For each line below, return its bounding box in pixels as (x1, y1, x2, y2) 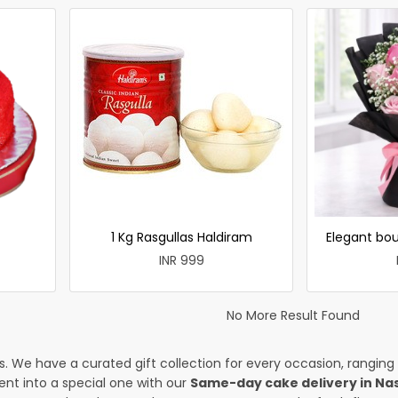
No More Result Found (227, 306, 361, 324)
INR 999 (158, 251, 204, 269)
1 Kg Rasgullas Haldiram (110, 227, 252, 246)
